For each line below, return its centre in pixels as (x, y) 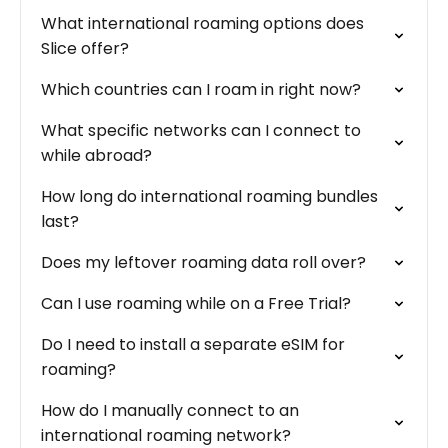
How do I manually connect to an (170, 410)
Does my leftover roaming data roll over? (203, 262)
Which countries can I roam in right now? (201, 89)
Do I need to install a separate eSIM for (193, 344)
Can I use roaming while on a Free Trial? (196, 303)
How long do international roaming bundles (209, 196)
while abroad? (96, 155)
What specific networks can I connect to (201, 130)
